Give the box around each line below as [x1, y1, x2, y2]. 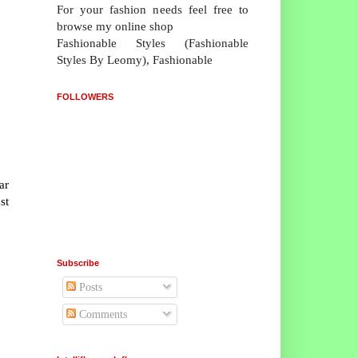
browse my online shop [57, 18, 173, 33]
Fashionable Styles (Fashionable [57, 35, 249, 50]
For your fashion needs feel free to [57, 2, 249, 16]
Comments [76, 308, 127, 320]
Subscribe [57, 257, 99, 268]
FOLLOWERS [57, 91, 113, 101]
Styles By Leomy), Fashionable [57, 52, 213, 66]
